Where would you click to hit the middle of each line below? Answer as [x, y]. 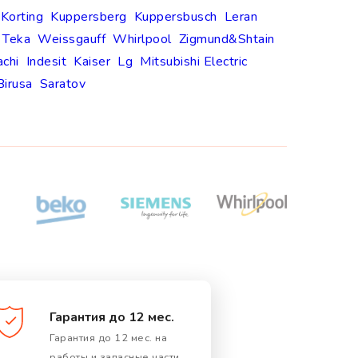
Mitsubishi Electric [194, 62]
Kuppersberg [89, 17]
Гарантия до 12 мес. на [108, 338]
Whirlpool [142, 40]
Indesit [46, 62]
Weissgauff [72, 40]
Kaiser [92, 62]
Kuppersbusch [175, 17]
